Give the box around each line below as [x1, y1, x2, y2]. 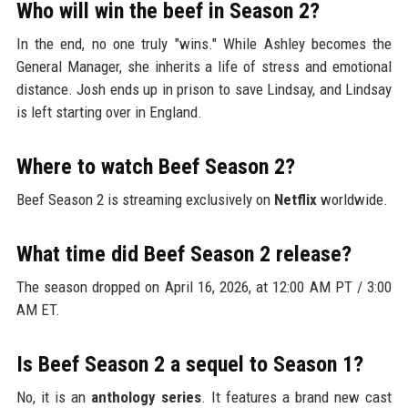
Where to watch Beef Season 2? [15, 154, 295, 180]
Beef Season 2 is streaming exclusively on [15, 190, 274, 209]
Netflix [273, 190, 317, 209]
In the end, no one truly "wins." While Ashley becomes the [15, 35, 393, 54]
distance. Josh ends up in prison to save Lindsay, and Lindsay [15, 80, 393, 99]
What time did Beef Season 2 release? [15, 241, 352, 268]
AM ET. [15, 301, 60, 320]
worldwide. [316, 190, 388, 209]
